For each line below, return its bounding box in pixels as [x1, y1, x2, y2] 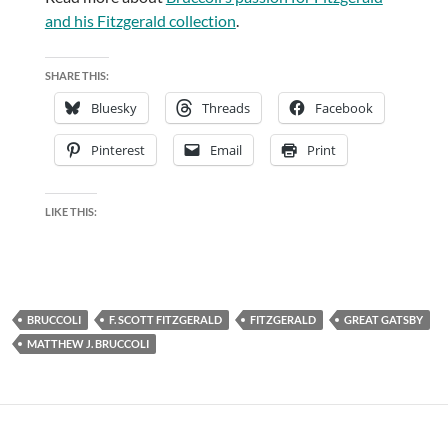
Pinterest [90, 141, 145, 160]
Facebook [314, 99, 373, 118]
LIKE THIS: [44, 205, 97, 219]
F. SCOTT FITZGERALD [109, 313, 222, 327]
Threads [201, 99, 250, 118]
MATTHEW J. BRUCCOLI [27, 337, 149, 351]
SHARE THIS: [44, 69, 109, 83]
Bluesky [90, 99, 137, 118]
